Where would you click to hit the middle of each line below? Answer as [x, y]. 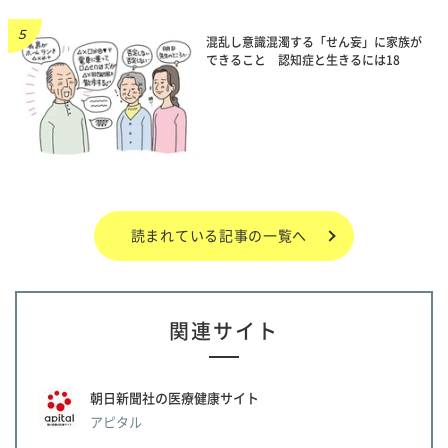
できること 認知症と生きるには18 [302, 59]
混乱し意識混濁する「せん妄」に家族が [313, 41]
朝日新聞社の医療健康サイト [174, 398]
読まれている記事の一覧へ [219, 235]
